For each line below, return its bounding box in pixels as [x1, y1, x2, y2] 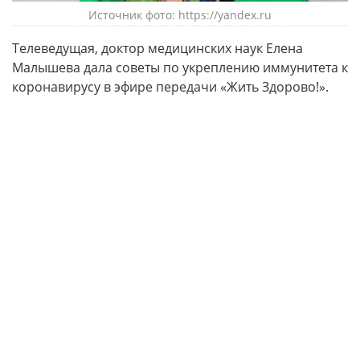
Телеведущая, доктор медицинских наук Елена [12, 39, 303, 57]
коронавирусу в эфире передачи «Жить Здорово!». [12, 78, 329, 96]
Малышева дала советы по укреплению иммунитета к [12, 59, 348, 76]
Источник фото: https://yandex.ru [88, 7, 272, 22]
